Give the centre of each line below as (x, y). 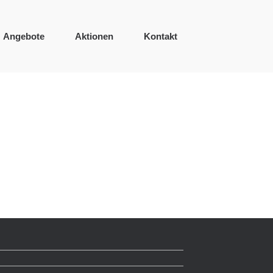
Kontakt (161, 36)
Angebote (24, 36)
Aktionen (94, 36)
